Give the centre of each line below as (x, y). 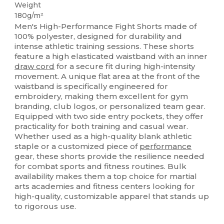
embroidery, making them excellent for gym (101, 96)
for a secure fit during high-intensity (125, 66)
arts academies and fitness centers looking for (105, 186)
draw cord (35, 66)
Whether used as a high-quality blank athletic (103, 136)
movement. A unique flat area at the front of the (107, 76)
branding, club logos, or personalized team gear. (110, 106)
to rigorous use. (45, 206)
